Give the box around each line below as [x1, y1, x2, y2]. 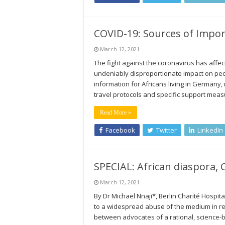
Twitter [156, 126, 177, 135]
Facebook [105, 126, 135, 135]
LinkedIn [197, 126, 223, 135]
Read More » [100, 109, 131, 116]
